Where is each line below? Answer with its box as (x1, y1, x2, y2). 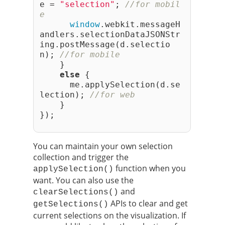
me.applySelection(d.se (40, 79, 180, 89)
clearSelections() (33, 187, 119, 197)
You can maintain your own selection (33, 140, 173, 152)
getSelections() (33, 199, 108, 209)
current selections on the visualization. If (33, 209, 186, 221)
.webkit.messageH (100, 19, 180, 29)
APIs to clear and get (108, 197, 188, 209)
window (70, 19, 100, 29)
